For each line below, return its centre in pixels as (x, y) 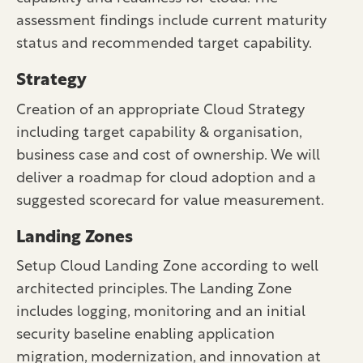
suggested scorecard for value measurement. (170, 201)
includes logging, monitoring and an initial (161, 313)
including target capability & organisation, (159, 133)
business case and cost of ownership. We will (168, 156)
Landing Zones (75, 237)
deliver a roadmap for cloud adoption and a (166, 178)
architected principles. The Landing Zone (154, 290)
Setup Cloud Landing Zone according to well (167, 267)
